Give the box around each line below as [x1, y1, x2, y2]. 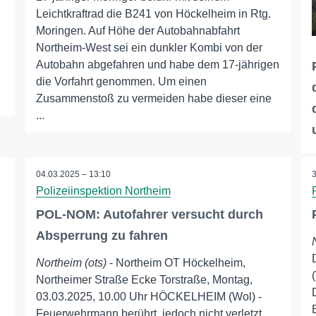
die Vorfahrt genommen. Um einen [35, 75, 207, 87]
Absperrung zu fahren [35, 229, 168, 243]
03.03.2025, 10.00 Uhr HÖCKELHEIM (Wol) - [35, 291, 262, 303]
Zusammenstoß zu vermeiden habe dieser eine [35, 92, 272, 104]
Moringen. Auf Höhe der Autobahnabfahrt [35, 25, 240, 37]
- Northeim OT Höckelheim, [106, 257, 245, 269]
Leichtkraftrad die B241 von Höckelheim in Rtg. [35, 8, 271, 20]
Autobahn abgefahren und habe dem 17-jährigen [35, 59, 279, 71]
